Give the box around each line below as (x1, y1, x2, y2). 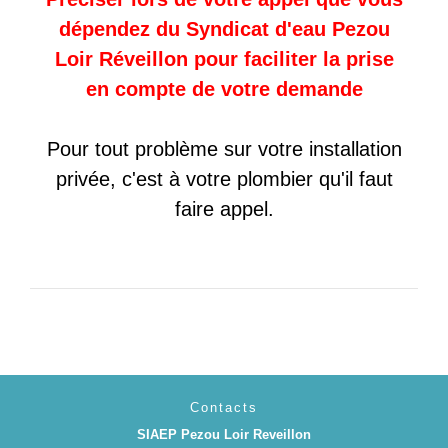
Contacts (190, 400, 258, 416)
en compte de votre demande (85, 78, 363, 101)
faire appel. (174, 198, 274, 221)
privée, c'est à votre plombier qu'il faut (55, 168, 393, 191)
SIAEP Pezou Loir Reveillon (137, 427, 311, 443)
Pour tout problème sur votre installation (46, 138, 402, 161)
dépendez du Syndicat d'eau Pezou (58, 18, 390, 41)
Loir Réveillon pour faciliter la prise (54, 48, 394, 71)
